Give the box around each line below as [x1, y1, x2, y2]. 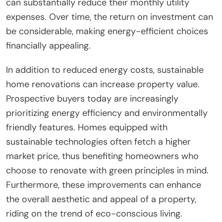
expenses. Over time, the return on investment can [6, 10, 213, 23]
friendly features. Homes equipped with [6, 121, 167, 133]
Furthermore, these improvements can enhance [6, 178, 201, 191]
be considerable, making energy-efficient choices [6, 25, 208, 37]
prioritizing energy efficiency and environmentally [6, 107, 208, 119]
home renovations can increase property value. [6, 78, 200, 90]
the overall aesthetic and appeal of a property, [6, 193, 196, 205]
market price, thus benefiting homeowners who [6, 150, 199, 162]
